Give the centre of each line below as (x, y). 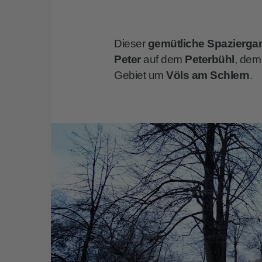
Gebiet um (140, 75)
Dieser (131, 43)
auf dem (163, 59)
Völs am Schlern (208, 75)
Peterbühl (210, 59)
